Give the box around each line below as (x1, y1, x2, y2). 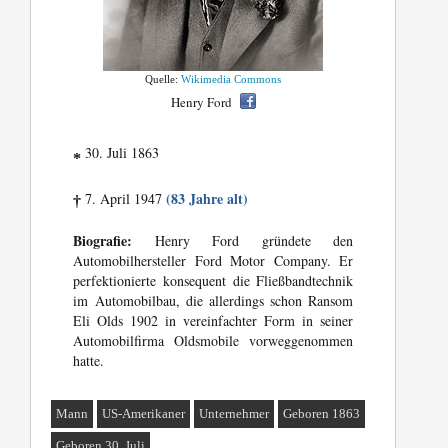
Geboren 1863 (283, 406, 361, 422)
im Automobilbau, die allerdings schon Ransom (73, 291, 354, 311)
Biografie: (73, 230, 133, 252)
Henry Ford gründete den (132, 231, 354, 251)
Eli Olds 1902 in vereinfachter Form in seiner (73, 311, 354, 331)
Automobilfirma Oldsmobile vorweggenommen (73, 331, 354, 351)
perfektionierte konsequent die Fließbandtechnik (73, 271, 354, 291)
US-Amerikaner (102, 406, 186, 422)
